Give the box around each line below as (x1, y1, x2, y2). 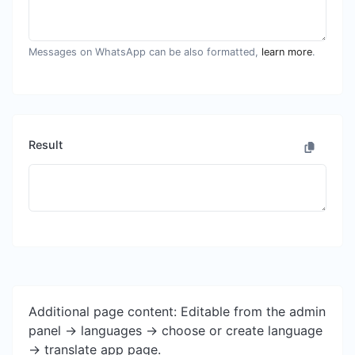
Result (29, 138, 63, 152)
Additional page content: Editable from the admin (29, 303, 326, 319)
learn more (261, 45, 312, 58)
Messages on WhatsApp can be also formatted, (29, 45, 261, 58)
